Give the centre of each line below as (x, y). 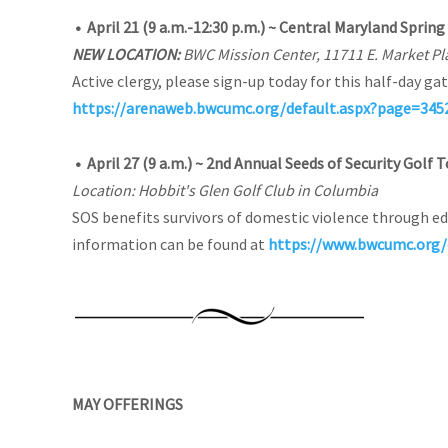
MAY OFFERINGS (127, 403)
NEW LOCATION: (126, 53)
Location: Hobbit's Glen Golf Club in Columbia (225, 189)
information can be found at (170, 243)
